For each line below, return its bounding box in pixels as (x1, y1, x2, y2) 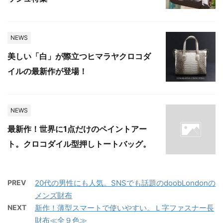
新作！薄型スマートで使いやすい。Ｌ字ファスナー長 (35, 203, 214, 213)
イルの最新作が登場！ (7, 66, 87, 77)
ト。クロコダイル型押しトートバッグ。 (7, 139, 151, 149)
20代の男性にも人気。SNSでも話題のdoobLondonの (35, 178, 216, 188)
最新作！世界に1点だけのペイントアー (7, 124, 147, 134)
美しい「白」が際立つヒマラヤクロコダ (7, 51, 151, 62)
